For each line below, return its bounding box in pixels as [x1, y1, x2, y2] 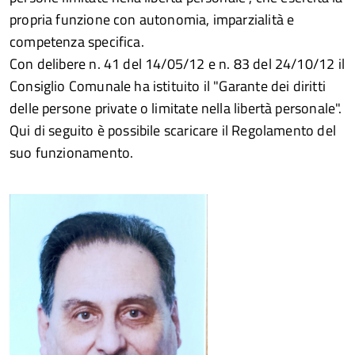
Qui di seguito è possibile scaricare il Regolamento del [10, 120, 336, 141]
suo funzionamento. [10, 142, 134, 163]
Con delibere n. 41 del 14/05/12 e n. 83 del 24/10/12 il [10, 53, 345, 74]
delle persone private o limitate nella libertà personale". [10, 97, 342, 119]
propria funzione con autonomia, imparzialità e [10, 9, 295, 30]
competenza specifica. [10, 31, 144, 52]
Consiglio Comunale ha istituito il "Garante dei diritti [10, 75, 326, 97]
